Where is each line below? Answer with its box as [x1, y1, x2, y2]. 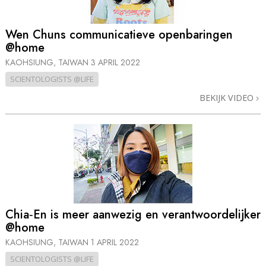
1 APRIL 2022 [91, 236, 139, 248]
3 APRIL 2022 [91, 56, 140, 69]
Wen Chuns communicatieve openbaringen [5, 26, 233, 44]
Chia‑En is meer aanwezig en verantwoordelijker [5, 205, 261, 223]
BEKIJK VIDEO [199, 92, 256, 104]
